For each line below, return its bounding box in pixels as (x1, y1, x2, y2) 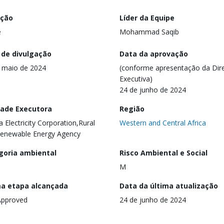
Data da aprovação (119, 48, 188, 58)
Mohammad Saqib (119, 27, 179, 36)
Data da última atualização (119, 180, 218, 190)
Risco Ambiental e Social (119, 147, 207, 157)
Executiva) (119, 73, 152, 83)
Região (119, 103, 144, 113)
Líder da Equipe (119, 13, 174, 22)
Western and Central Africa (119, 117, 206, 127)
